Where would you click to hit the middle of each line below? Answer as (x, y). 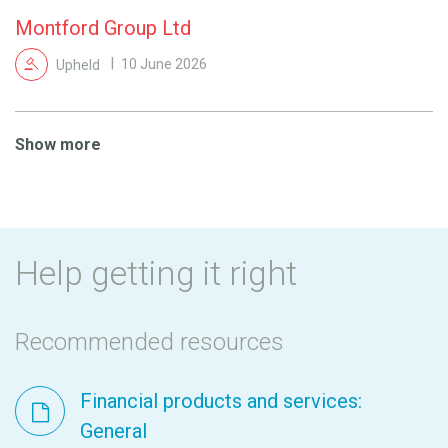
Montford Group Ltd (103, 27)
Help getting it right (156, 272)
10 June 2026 (164, 64)
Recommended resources (149, 341)
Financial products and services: (221, 400)
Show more (58, 144)
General (113, 430)
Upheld (78, 64)
